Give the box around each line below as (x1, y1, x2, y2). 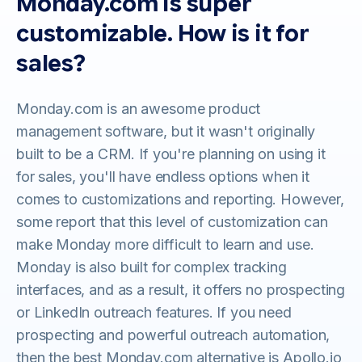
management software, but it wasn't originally (16, 123, 316, 140)
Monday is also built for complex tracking (16, 259, 287, 276)
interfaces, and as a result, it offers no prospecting (16, 281, 346, 298)
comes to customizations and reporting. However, (16, 191, 344, 208)
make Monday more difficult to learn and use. (16, 236, 314, 253)
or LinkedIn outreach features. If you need (16, 304, 292, 321)
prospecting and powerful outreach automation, (16, 326, 330, 343)
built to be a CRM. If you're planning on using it (16, 145, 326, 162)
